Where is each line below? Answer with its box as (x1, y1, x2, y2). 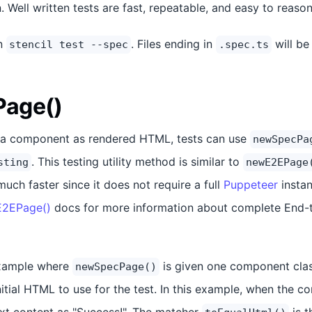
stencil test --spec (9, 38, 128, 51)
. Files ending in (131, 37, 216, 51)
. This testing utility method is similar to (31, 155, 243, 169)
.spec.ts (219, 38, 269, 51)
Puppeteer (224, 178, 278, 192)
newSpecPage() (75, 260, 157, 273)
